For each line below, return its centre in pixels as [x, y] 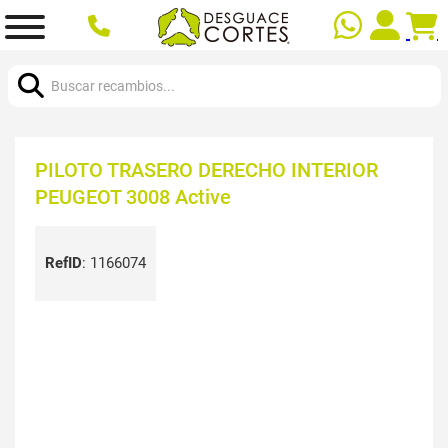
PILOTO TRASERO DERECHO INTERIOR [206, 169]
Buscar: [31, 60]
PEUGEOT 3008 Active [133, 196]
